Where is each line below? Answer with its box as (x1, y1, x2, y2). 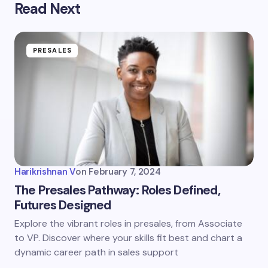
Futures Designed (14, 196, 111, 214)
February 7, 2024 (89, 165, 161, 178)
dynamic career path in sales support (14, 245, 178, 258)
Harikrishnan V (14, 165, 75, 178)
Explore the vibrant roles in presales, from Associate (14, 217, 242, 230)
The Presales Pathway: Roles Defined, (14, 181, 220, 199)
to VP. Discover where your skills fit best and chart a (14, 231, 242, 244)
